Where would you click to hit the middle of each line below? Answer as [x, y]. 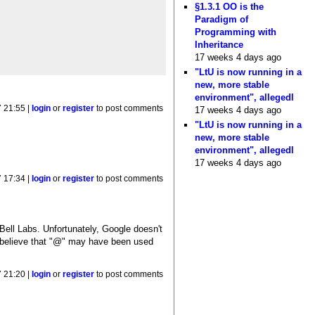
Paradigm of [222, 19]
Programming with [236, 32]
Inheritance [219, 44]
